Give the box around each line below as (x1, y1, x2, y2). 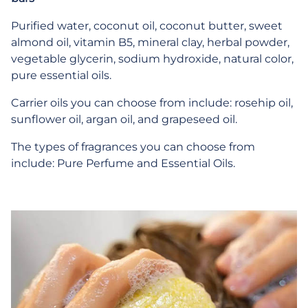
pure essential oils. (11, 69, 114, 82)
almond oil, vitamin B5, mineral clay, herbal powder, (11, 36, 289, 49)
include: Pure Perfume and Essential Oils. (11, 157, 235, 170)
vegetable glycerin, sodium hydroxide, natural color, (11, 52, 294, 65)
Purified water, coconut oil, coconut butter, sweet (11, 19, 283, 32)
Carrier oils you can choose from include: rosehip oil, (11, 96, 293, 109)
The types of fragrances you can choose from (11, 140, 255, 153)
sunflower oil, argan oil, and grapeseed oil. (11, 113, 237, 126)
